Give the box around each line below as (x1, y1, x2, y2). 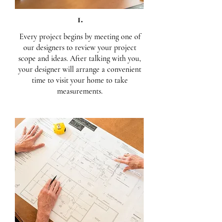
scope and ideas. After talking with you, (18, 54, 141, 63)
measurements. (57, 86, 103, 96)
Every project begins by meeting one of (19, 32, 141, 42)
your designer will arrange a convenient (18, 64, 141, 74)
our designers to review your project (23, 43, 136, 53)
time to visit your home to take (32, 75, 128, 85)
